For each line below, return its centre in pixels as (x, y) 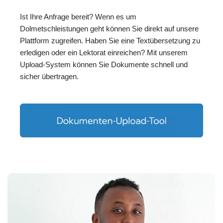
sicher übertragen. (49, 77)
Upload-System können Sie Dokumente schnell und (104, 65)
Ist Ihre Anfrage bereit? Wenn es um (78, 17)
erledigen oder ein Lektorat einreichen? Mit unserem (104, 53)
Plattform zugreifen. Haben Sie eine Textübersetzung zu (110, 41)
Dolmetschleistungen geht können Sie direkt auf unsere (109, 29)
